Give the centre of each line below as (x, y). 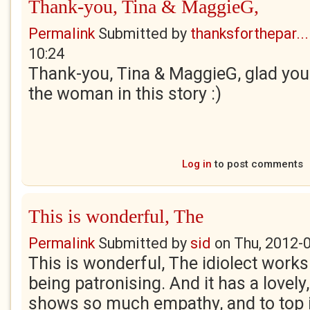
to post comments (257, 164)
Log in (197, 164)
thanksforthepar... (249, 34)
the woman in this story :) (125, 94)
